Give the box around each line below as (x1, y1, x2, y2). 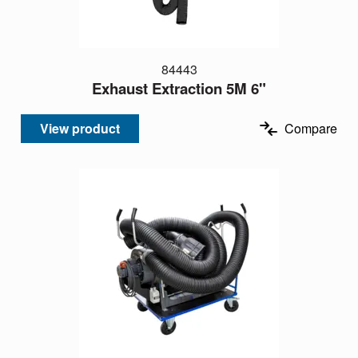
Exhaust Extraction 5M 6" (92, 77, 266, 99)
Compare (284, 118, 337, 137)
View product (40, 118, 120, 137)
